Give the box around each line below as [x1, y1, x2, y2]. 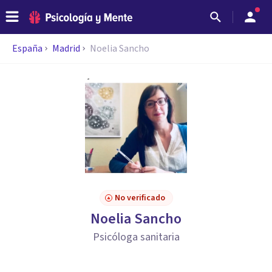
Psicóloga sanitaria [92, 229, 180, 245]
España [12, 42, 42, 55]
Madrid [52, 42, 80, 55]
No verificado [114, 192, 165, 204]
